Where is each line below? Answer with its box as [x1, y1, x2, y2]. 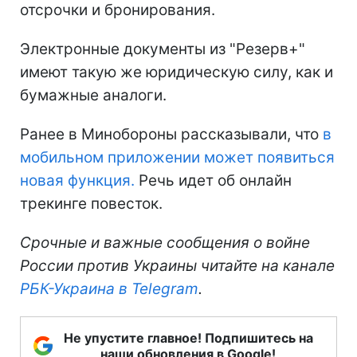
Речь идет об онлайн [135, 171, 292, 190]
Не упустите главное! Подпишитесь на [63, 329, 313, 346]
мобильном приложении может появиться [20, 147, 335, 167]
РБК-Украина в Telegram [20, 279, 198, 298]
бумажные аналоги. [20, 85, 167, 104]
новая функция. [20, 171, 135, 190]
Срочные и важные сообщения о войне [20, 233, 310, 252]
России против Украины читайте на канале [20, 256, 335, 275]
